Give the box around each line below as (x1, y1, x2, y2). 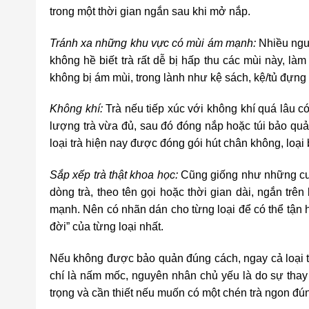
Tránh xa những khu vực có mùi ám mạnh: (50, 37, 256, 49)
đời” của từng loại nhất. (50, 221, 163, 233)
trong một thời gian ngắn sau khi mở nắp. (50, 5, 250, 17)
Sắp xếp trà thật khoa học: (50, 169, 178, 181)
